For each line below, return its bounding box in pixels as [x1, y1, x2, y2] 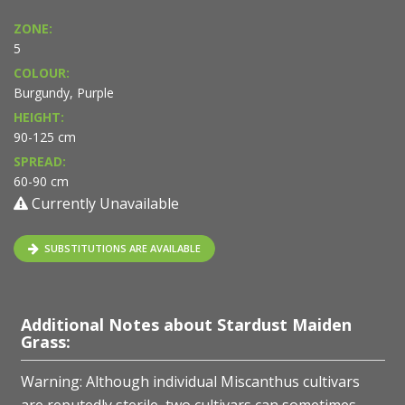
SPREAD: [14, 153, 66, 171]
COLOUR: [14, 64, 70, 82]
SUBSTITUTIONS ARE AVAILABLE [42, 241, 201, 256]
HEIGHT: [14, 108, 64, 127]
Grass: [20, 331, 71, 353]
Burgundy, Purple [14, 84, 114, 102]
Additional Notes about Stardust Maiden [20, 314, 352, 336]
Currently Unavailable [28, 193, 179, 214]
